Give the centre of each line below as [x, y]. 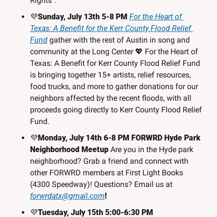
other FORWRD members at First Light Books [107, 173]
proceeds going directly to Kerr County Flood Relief [116, 110]
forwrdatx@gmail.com [67, 196]
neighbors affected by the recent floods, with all [111, 98]
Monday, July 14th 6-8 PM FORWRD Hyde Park [119, 138]
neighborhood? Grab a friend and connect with [109, 161]
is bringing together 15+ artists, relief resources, [110, 75]
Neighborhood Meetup [69, 150]
